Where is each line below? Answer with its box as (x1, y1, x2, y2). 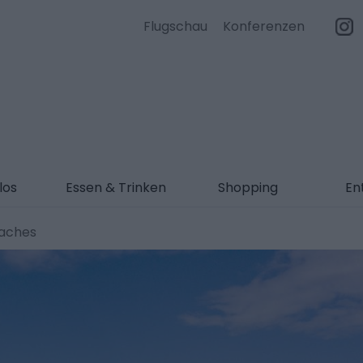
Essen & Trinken (65, 178, 166, 197)
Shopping (217, 178, 278, 197)
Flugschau (143, 17, 207, 36)
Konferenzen (223, 17, 305, 36)
